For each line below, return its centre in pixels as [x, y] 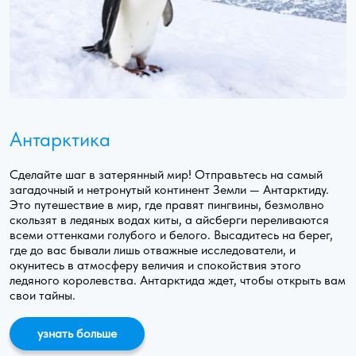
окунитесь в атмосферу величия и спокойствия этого [155, 265]
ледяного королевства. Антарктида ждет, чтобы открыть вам [178, 281]
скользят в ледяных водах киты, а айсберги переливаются [169, 220]
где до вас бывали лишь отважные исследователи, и [153, 250]
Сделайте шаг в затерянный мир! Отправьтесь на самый [166, 175]
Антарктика [60, 139]
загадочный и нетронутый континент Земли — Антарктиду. [169, 190]
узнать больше [77, 334]
